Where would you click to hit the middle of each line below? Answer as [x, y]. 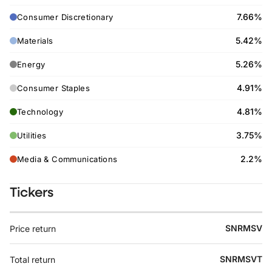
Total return [32, 259]
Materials [35, 41]
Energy [31, 64]
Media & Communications [67, 159]
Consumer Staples [54, 88]
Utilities [32, 135]
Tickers [32, 192]
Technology [40, 112]
